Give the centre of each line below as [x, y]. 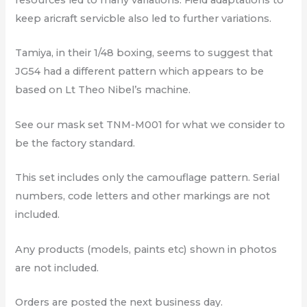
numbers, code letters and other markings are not [143, 196]
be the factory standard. [75, 143]
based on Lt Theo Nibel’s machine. [103, 90]
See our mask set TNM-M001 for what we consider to [150, 124]
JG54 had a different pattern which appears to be [140, 72]
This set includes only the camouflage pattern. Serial [148, 178]
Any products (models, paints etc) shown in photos [146, 249]
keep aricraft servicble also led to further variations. [144, 19]
